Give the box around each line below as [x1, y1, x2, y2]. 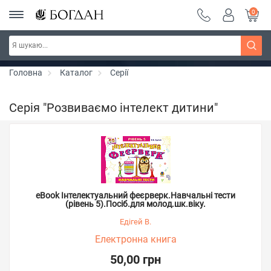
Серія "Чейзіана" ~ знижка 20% [36, 44, 142, 53]
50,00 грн [110, 252, 161, 267]
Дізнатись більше [162, 44, 224, 53]
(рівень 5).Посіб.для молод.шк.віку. [65, 199, 206, 209]
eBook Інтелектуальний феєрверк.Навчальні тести [36, 191, 235, 200]
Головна [9, 68, 42, 77]
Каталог [60, 68, 93, 77]
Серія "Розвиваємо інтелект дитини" [9, 100, 218, 115]
